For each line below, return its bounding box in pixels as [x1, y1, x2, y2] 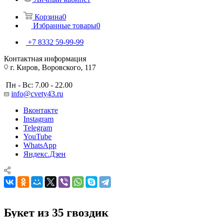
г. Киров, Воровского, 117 [8, 63, 96, 72]
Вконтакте [23, 106, 58, 114]
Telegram [23, 123, 52, 132]
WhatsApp [23, 141, 56, 149]
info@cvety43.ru [11, 89, 63, 98]
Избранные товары [33, 21, 96, 30]
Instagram [23, 114, 54, 123]
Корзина [35, 12, 62, 21]
